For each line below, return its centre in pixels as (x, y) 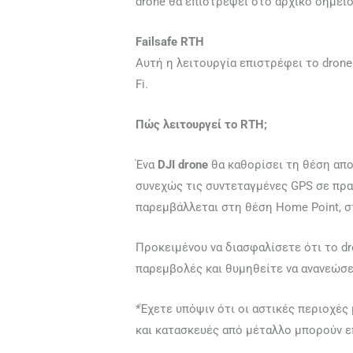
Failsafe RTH (170, 42)
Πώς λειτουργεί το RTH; (202, 125)
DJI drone (183, 165)
